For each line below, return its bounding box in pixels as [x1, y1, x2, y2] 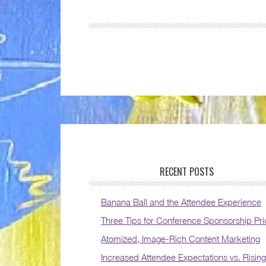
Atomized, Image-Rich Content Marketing [101, 233, 260, 244]
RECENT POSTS [159, 164, 214, 179]
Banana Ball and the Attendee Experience [101, 197, 261, 207]
